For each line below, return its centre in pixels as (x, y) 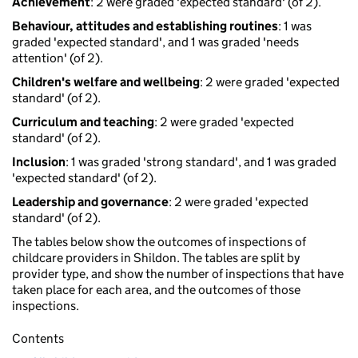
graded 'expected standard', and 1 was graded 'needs (155, 42)
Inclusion (39, 162)
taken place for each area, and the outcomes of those (156, 290)
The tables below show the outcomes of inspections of (159, 242)
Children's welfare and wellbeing (106, 82)
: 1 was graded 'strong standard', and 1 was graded (201, 162)
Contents (38, 339)
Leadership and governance (90, 202)
